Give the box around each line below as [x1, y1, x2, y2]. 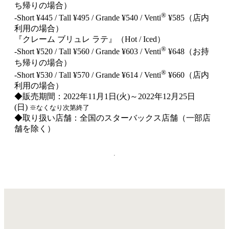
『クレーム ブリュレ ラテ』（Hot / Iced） [14, 35, 165, 44]
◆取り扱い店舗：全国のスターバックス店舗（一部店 [14, 113, 211, 123]
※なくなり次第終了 [30, 104, 89, 112]
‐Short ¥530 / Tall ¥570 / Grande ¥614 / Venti [14, 71, 161, 80]
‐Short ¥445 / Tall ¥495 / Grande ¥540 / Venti [14, 13, 161, 22]
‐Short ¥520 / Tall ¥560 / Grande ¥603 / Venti [14, 47, 161, 56]
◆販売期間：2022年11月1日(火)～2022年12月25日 [14, 92, 195, 101]
